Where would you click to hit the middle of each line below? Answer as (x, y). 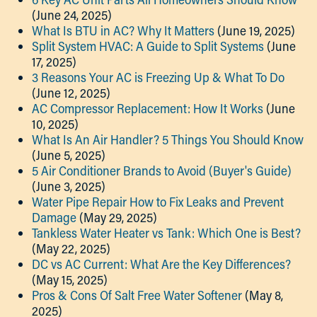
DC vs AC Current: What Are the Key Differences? (161, 264)
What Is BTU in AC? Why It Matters (123, 30)
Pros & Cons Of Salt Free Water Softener (137, 295)
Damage (54, 217)
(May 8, (264, 295)
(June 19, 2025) (256, 30)
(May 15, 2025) (70, 279)
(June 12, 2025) (71, 93)
